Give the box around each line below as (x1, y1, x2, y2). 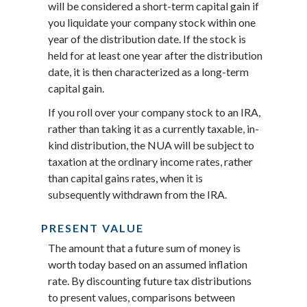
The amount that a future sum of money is (48, 241, 241, 255)
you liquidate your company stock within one (48, 15, 256, 29)
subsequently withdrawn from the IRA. (48, 188, 227, 201)
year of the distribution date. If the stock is (48, 32, 246, 45)
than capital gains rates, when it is (48, 171, 203, 185)
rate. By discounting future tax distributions (48, 274, 251, 288)
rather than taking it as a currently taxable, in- (48, 122, 259, 136)
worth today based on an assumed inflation (48, 258, 247, 271)
